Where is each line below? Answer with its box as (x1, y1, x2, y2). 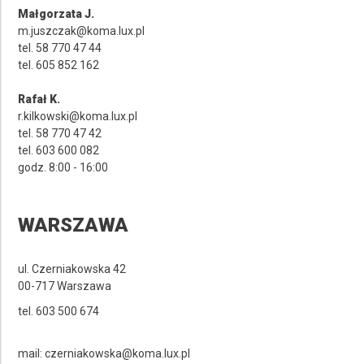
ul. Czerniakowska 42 (18, 262, 127, 275)
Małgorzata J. (18, 6, 95, 20)
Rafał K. (18, 92, 61, 106)
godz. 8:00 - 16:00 (18, 160, 109, 174)
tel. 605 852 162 (18, 58, 100, 71)
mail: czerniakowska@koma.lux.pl (18, 346, 191, 360)
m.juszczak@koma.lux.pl (18, 24, 145, 37)
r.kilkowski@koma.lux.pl (18, 109, 138, 123)
